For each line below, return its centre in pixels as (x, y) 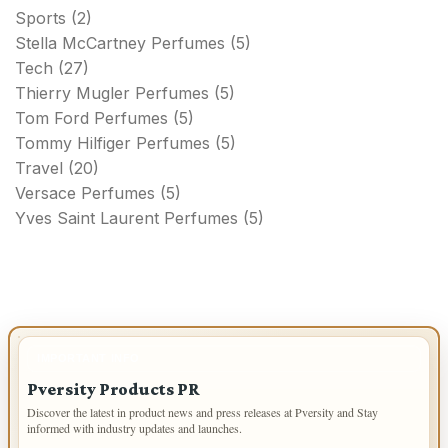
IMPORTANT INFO (88, 358)
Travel (39, 168)
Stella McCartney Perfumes (120, 43)
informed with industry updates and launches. (134, 428)
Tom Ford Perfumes (91, 118)
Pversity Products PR (113, 389)
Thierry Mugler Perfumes (112, 93)
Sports (40, 18)
